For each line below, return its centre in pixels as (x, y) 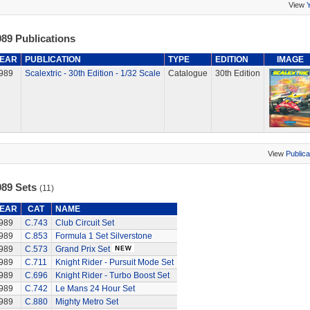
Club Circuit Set (84, 223)
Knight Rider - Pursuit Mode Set (114, 262)
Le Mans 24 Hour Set (95, 289)
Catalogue (188, 73)
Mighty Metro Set (86, 302)
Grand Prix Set (82, 249)
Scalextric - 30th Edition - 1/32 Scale (92, 73)
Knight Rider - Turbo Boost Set (112, 275)
